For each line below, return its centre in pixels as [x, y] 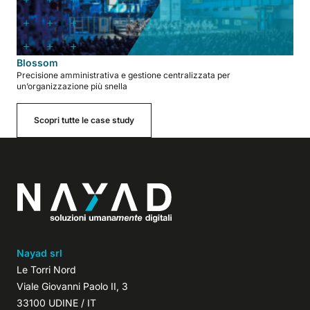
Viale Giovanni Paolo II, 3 [72, 286]
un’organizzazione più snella [72, 86]
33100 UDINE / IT [56, 302]
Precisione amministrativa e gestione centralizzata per [124, 75]
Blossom [37, 62]
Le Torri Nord [46, 269]
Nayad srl [39, 253]
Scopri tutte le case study [84, 120]
